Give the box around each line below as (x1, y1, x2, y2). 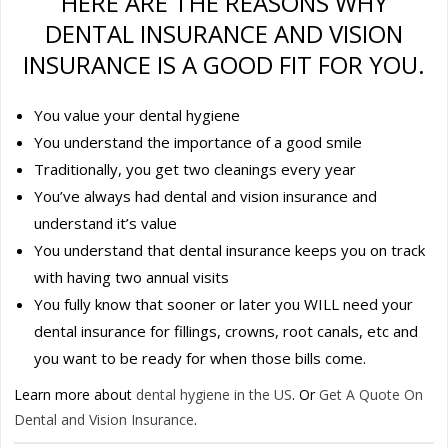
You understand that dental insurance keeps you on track (34, 239, 426, 260)
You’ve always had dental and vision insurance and (34, 185, 378, 206)
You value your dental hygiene (34, 104, 241, 125)
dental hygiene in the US (136, 384, 293, 404)
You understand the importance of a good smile (34, 131, 363, 152)
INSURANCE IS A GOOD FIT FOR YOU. (23, 47, 425, 81)
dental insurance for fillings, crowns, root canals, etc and (34, 320, 419, 341)
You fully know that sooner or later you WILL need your (34, 293, 414, 314)
